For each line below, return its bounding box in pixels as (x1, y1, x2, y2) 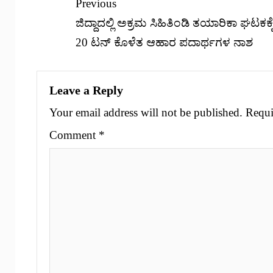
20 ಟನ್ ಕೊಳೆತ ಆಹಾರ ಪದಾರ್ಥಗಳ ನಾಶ (75, 35, 253, 49)
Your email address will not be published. (49, 105, 243, 119)
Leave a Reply (49, 83, 123, 97)
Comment (49, 128, 99, 141)
